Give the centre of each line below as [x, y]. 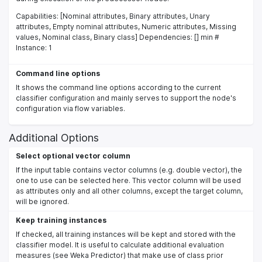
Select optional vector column [73, 156]
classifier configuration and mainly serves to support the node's [126, 98]
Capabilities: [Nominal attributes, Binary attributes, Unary [113, 16]
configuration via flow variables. [70, 108]
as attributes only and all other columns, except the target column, [129, 191]
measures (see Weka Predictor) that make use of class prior [120, 255]
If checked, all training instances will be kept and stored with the [126, 234]
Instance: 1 [34, 47]
